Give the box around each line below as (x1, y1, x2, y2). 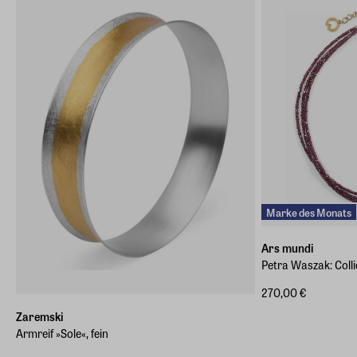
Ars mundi (261, 240, 313, 257)
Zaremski (16, 308, 63, 324)
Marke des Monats (266, 204, 351, 220)
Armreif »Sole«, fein (16, 324, 108, 341)
